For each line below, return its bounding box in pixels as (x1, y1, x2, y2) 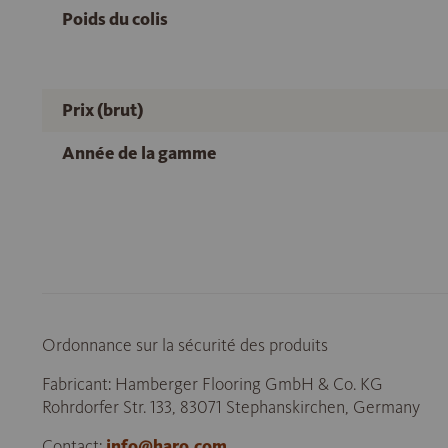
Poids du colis (62, 8, 168, 30)
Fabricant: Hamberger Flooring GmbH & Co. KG (42, 373, 383, 395)
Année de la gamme (62, 142, 217, 164)
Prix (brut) (62, 99, 143, 121)
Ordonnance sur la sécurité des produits (42, 334, 328, 356)
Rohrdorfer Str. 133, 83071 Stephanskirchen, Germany (42, 396, 420, 418)
